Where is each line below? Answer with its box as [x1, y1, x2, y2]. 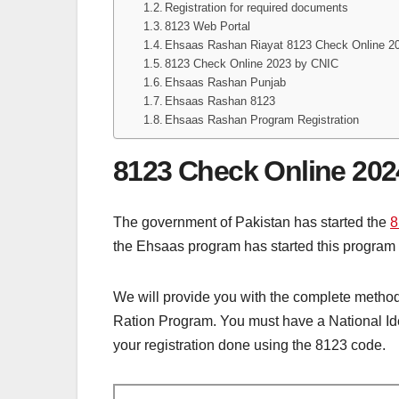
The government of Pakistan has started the [113, 214, 390, 230]
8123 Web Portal [165, 20, 251, 34]
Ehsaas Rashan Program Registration [165, 113, 363, 127]
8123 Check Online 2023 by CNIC [165, 57, 339, 71]
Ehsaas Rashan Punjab [165, 76, 290, 90]
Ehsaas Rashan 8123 [165, 94, 280, 109]
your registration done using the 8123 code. [113, 337, 386, 353]
